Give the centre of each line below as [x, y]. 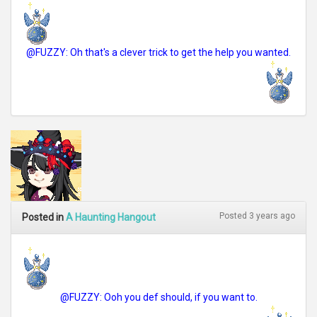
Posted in [44, 217]
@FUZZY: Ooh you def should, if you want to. [158, 297]
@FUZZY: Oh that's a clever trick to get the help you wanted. [158, 52]
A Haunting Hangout [111, 217]
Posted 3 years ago [257, 216]
